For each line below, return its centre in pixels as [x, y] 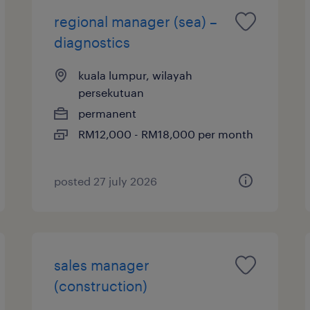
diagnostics [92, 42]
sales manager [102, 265]
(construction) [101, 285]
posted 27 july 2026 [106, 181]
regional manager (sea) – [136, 21]
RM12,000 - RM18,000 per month [166, 134]
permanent [108, 113]
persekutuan [111, 92]
